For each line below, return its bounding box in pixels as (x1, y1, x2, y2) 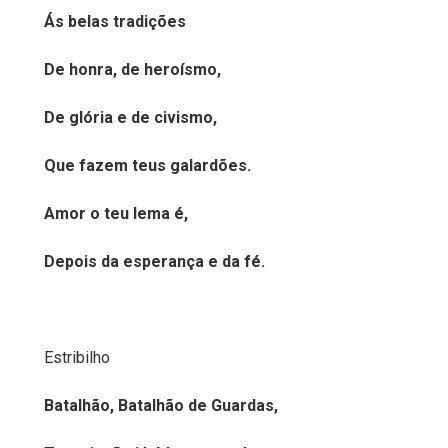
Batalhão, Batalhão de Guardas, (44, 396, 278, 415)
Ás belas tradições (44, 12, 186, 31)
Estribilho (44, 348, 110, 367)
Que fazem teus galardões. (44, 156, 251, 175)
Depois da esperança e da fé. (44, 252, 265, 271)
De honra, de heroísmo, (44, 60, 221, 79)
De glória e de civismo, (44, 108, 217, 127)
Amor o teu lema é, (44, 204, 188, 223)
